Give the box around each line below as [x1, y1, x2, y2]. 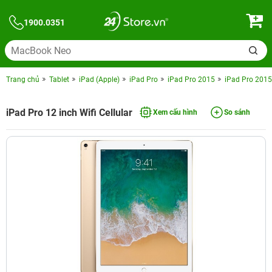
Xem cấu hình [153, 108, 197, 117]
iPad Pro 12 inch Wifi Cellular [6, 106, 132, 118]
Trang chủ [6, 75, 39, 84]
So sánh [224, 108, 250, 117]
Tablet [49, 75, 69, 84]
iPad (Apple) [79, 75, 120, 84]
